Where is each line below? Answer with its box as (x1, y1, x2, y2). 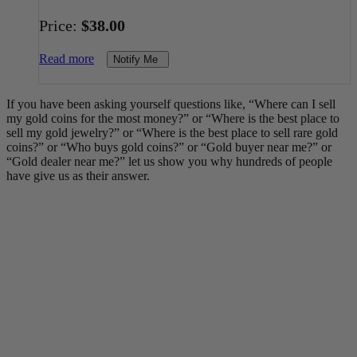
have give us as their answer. (6, 168, 150, 182)
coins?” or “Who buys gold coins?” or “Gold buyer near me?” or (6, 139, 331, 154)
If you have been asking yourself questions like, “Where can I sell (6, 96, 335, 111)
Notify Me (113, 53, 158, 65)
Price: (39, 16, 81, 34)
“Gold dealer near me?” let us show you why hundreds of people (6, 154, 332, 168)
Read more (39, 52, 94, 66)
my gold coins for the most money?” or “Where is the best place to (6, 111, 339, 125)
